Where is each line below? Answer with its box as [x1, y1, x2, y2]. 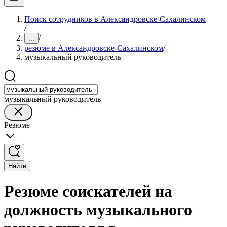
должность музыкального [4, 201, 192, 219]
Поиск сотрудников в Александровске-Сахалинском [24, 15, 206, 23]
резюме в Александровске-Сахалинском [24, 44, 163, 52]
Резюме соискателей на [4, 182, 172, 201]
